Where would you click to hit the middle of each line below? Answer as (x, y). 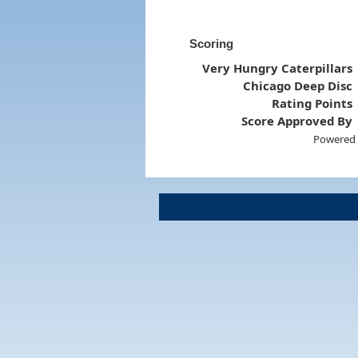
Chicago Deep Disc (298, 85)
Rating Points (312, 103)
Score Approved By (297, 120)
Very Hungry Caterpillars (278, 68)
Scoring (211, 43)
